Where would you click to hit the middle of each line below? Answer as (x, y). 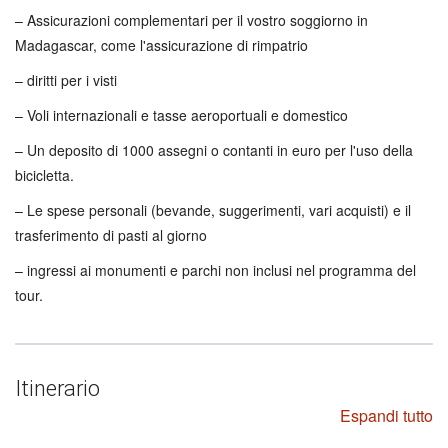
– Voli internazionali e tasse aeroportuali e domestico (181, 115)
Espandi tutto (386, 415)
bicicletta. (44, 175)
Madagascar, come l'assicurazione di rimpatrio (161, 45)
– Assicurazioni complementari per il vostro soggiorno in (191, 20)
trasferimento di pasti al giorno (111, 235)
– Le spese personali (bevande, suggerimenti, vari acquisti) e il (213, 210)
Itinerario (57, 388)
